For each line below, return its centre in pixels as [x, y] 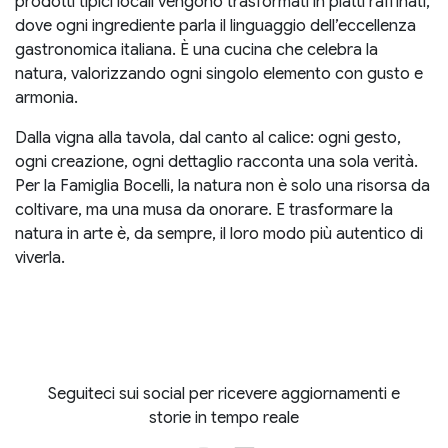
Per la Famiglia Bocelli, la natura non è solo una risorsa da [222, 185]
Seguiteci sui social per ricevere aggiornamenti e [224, 393]
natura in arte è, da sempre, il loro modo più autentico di [219, 233]
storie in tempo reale [224, 417]
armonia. [46, 97]
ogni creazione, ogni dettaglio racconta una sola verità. [216, 161]
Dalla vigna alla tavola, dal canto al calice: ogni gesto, [208, 137]
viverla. [40, 257]
